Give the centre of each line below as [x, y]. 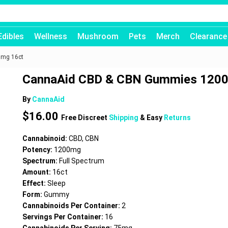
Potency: [38, 150]
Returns [178, 118]
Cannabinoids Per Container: [72, 206]
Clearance [208, 36]
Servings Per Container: [64, 217]
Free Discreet [85, 118]
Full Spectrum [82, 161]
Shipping [125, 118]
